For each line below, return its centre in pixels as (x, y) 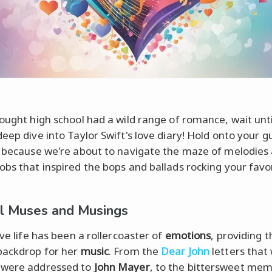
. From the (135, 251)
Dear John (185, 251)
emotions (188, 235)
